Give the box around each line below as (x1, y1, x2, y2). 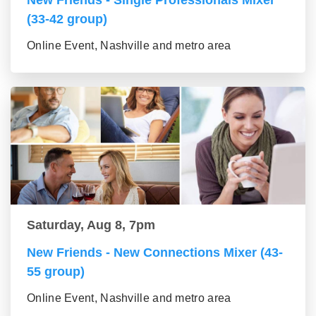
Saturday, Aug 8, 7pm (27, 218, 155, 233)
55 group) (27, 265, 85, 279)
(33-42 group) (27, 12, 107, 27)
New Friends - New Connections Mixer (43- (27, 245, 283, 260)
